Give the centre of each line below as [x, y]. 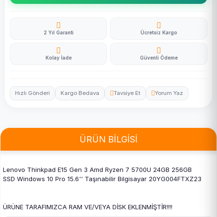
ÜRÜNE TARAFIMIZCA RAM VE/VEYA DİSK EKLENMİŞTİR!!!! [88, 207]
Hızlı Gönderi [32, 93]
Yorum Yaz [169, 93]
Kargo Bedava [80, 93]
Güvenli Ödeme [159, 58]
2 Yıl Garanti [58, 32]
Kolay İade [58, 58]
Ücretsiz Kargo [159, 32]
